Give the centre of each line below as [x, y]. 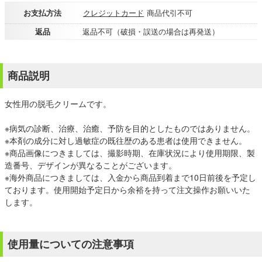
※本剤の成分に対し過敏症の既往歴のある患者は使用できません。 [126, 140]
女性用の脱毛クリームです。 [58, 104]
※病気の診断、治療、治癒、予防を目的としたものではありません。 [130, 128]
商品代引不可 [170, 13]
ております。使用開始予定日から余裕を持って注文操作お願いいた [127, 189]
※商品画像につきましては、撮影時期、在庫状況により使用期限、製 [130, 153]
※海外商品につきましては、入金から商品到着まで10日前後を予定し [130, 177]
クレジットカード [113, 13]
